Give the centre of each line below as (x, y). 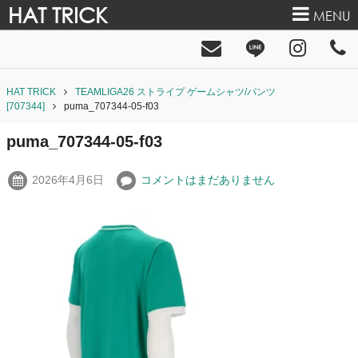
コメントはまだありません (208, 179)
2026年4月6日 (68, 179)
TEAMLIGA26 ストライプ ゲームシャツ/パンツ (175, 92)
